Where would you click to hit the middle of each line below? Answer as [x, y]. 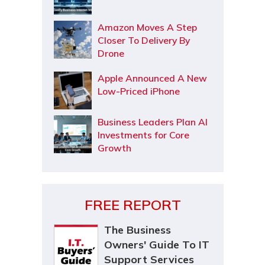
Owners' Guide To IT [156, 245]
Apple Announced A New [152, 78]
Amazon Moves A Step [147, 27]
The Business [137, 230]
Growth [114, 148]
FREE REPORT [132, 205]
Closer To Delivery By [143, 40]
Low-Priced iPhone [138, 91]
